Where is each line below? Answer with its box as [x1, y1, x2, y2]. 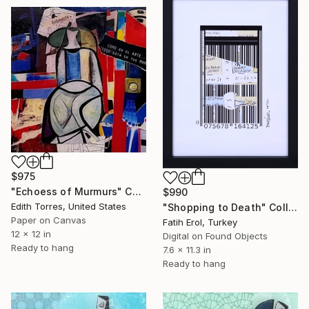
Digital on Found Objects [163, 230, 268, 241]
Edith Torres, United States [11, 200, 126, 212]
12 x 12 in [11, 228, 51, 239]
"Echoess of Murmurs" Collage [132, 185, 141, 197]
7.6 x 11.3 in [163, 243, 211, 255]
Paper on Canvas [11, 214, 86, 226]
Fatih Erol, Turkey [163, 216, 237, 228]
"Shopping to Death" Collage [288, 201, 297, 213]
